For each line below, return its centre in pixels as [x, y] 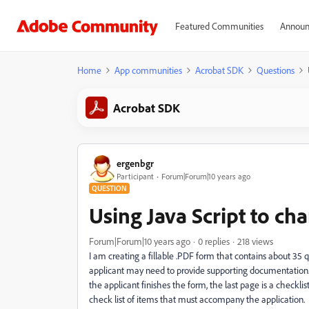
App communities [148, 70]
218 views [255, 241]
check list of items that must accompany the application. [197, 299]
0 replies [214, 241]
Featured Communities [219, 26]
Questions [276, 70]
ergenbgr [135, 163]
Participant [135, 176]
